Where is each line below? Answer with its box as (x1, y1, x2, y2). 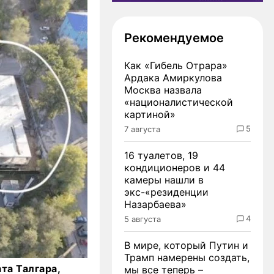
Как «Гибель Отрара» (124, 59, 228, 72)
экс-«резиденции (124, 185, 209, 198)
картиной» (124, 108, 176, 120)
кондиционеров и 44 (124, 161, 225, 174)
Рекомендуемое (124, 30, 224, 45)
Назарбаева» (124, 198, 187, 210)
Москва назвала (124, 83, 202, 96)
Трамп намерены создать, (124, 251, 250, 264)
